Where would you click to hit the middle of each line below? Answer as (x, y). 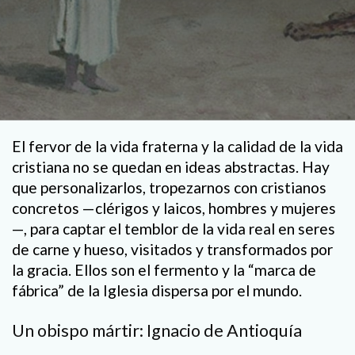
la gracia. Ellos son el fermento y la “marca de (164, 270)
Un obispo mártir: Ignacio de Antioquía (157, 330)
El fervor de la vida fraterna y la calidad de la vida (177, 146)
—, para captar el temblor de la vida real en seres (174, 229)
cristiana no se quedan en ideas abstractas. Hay (171, 167)
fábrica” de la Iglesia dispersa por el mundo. (157, 290)
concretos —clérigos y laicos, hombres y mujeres (174, 208)
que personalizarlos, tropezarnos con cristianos (169, 187)
